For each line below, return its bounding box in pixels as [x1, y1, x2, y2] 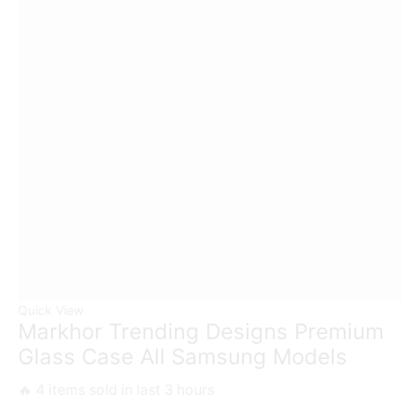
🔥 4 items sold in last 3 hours [18, 380, 214, 398]
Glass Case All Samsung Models [18, 343, 347, 370]
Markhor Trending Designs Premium [18, 318, 384, 345]
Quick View [18, 301, 83, 318]
